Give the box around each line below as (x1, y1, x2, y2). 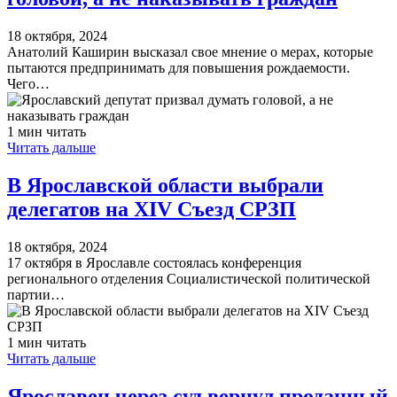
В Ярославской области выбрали (7, 173, 323, 197)
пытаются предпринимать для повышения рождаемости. (7, 59, 350, 75)
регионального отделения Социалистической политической (7, 270, 370, 286)
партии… (7, 286, 65, 302)
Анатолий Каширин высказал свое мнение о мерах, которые (7, 43, 373, 59)
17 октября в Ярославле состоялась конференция (7, 254, 301, 270)
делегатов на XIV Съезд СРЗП (7, 197, 296, 221)
